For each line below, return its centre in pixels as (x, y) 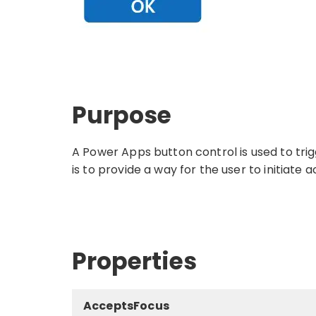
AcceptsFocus (126, 305)
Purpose (122, 115)
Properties (134, 261)
